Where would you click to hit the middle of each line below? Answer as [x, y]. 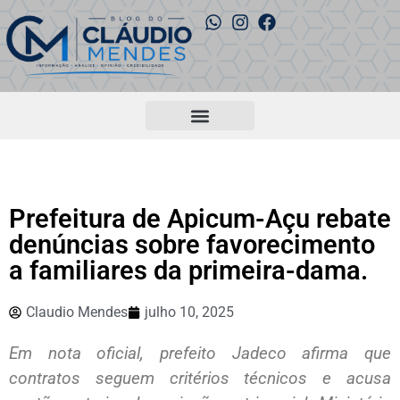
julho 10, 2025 [189, 312]
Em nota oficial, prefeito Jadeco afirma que [200, 354]
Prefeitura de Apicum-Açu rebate [200, 219]
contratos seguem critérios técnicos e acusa [200, 379]
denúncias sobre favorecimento [192, 245]
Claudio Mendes [77, 312]
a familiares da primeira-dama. [188, 271]
